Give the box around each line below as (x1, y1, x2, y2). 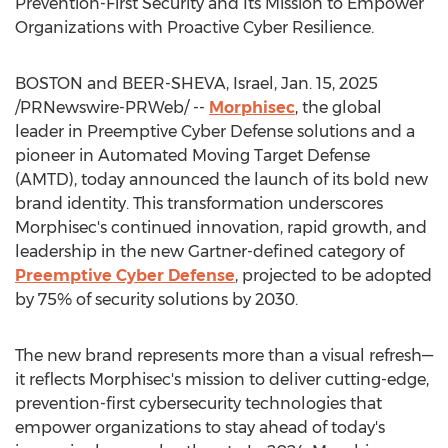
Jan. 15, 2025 (281, 74, 378, 93)
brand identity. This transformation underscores (15, 194, 383, 213)
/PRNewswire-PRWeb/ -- (15, 98, 209, 117)
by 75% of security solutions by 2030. (15, 290, 298, 309)
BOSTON (15, 74, 83, 93)
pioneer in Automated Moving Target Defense (15, 146, 370, 165)
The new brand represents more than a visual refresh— (15, 346, 433, 365)
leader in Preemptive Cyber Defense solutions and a (15, 122, 415, 141)
